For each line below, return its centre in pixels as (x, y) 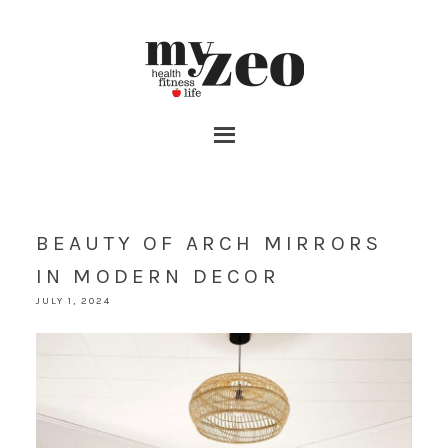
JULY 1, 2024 (73, 301)
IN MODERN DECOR (157, 276)
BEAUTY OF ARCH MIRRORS (209, 243)
